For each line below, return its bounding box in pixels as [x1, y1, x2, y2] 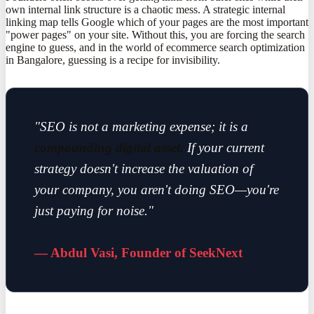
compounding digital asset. [34, 139, 184, 155]
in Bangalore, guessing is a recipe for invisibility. [6, 53, 220, 66]
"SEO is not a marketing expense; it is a [34, 118, 248, 134]
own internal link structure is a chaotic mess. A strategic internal [6, 3, 285, 15]
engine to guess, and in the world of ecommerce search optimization [6, 41, 305, 53]
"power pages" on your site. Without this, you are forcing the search [6, 28, 305, 41]
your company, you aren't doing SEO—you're [34, 182, 279, 197]
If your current [184, 139, 264, 155]
